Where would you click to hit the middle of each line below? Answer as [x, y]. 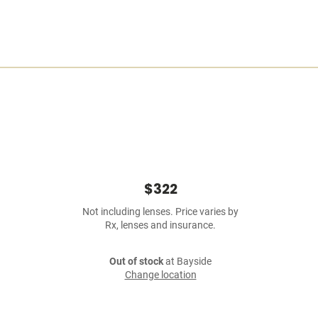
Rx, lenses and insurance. [160, 225]
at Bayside [187, 262]
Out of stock [136, 262]
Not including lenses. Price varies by [160, 212]
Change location [160, 275]
